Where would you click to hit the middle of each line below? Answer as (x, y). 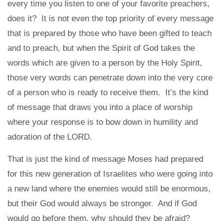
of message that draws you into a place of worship (100, 107)
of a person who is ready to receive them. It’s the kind (108, 92)
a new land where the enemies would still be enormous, (109, 188)
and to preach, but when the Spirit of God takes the (101, 48)
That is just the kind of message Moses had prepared (105, 159)
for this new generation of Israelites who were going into (110, 174)
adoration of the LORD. (50, 137)
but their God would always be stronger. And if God (102, 203)
